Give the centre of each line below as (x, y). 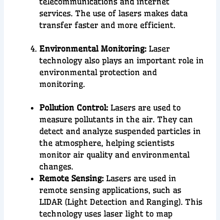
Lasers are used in (140, 179)
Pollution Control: (74, 108)
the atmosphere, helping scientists (107, 143)
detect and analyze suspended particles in (120, 131)
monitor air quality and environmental (115, 155)
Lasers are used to (145, 108)
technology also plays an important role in (122, 61)
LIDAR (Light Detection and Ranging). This (121, 202)
